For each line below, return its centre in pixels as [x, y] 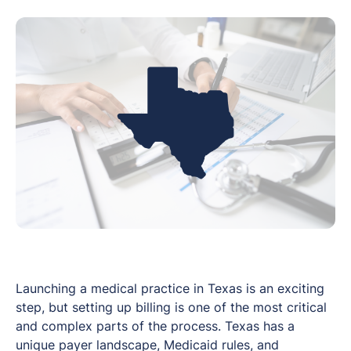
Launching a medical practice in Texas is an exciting [170, 288]
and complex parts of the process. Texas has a [155, 326]
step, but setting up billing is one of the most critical [171, 307]
